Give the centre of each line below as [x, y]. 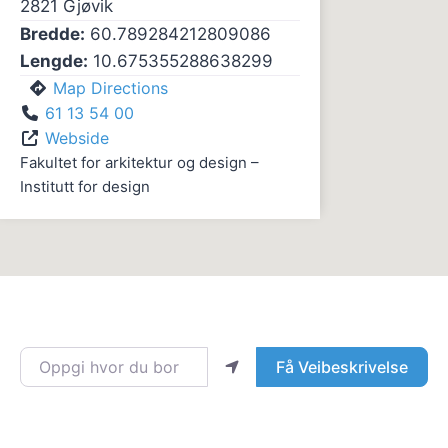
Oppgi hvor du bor [89, 357]
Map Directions [110, 87]
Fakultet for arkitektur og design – [139, 162]
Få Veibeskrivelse [341, 366]
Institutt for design [85, 186]
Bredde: [52, 33]
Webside [77, 137]
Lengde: [54, 60]
